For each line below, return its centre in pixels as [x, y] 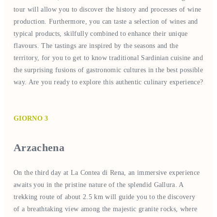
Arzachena [39, 147]
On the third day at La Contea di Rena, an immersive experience [107, 172]
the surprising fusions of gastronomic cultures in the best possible [108, 70]
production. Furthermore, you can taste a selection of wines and [106, 21]
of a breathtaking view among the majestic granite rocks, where [106, 209]
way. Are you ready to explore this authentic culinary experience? [108, 82]
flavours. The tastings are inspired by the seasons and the [96, 46]
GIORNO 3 [31, 118]
